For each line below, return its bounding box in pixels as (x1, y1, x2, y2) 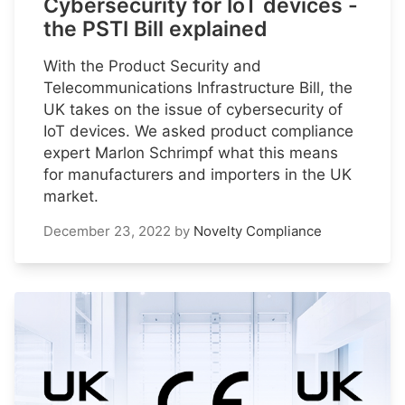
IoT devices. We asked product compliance (43, 122, 353, 141)
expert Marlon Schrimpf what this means (43, 144, 338, 163)
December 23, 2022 (43, 222, 171, 240)
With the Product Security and (43, 57, 261, 76)
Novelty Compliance (193, 222, 322, 240)
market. (43, 187, 99, 206)
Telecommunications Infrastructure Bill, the (43, 79, 353, 98)
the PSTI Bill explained (43, 16, 268, 42)
